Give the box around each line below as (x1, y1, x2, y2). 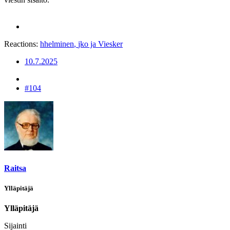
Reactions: (4, 40, 38, 49)
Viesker (98, 40, 123, 49)
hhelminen (40, 40, 74, 49)
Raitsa (4, 163, 26, 172)
